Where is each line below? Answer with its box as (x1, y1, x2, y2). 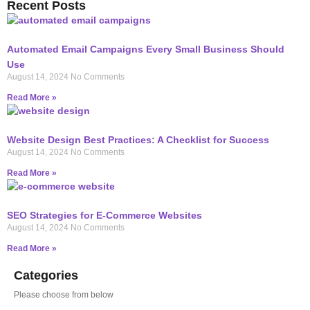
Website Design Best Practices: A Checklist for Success (7, 134, 269, 146)
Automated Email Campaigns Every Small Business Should (7, 44, 284, 55)
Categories (14, 268, 78, 283)
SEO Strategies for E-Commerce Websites (7, 210, 202, 221)
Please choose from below (14, 290, 113, 300)
